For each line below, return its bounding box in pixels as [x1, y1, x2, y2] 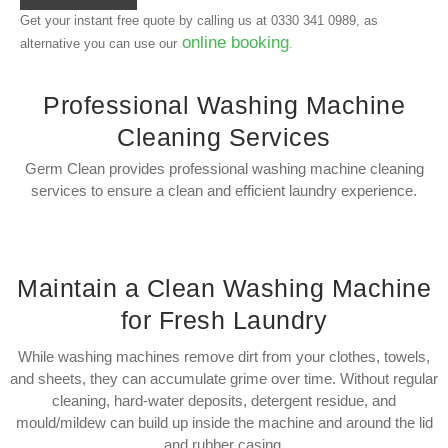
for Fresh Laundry [120, 305, 328, 334]
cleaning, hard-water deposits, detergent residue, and [52, 391, 396, 409]
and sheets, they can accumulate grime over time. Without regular [10, 369, 438, 387]
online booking [177, 33, 289, 53]
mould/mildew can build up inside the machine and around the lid [15, 413, 433, 431]
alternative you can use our [20, 36, 177, 52]
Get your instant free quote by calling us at [20, 13, 271, 29]
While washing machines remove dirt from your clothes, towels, [18, 347, 430, 365]
